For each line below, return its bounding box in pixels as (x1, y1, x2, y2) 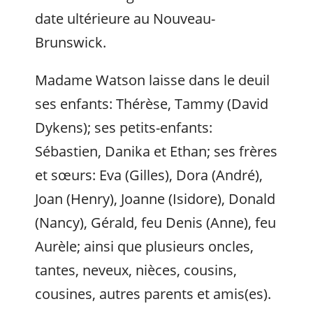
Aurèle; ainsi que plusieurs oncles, (35, 237, 254, 256)
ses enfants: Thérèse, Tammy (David (35, 94, 268, 113)
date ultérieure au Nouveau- (35, 9, 215, 28)
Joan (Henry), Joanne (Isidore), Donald (35, 189, 275, 208)
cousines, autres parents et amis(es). (35, 284, 271, 303)
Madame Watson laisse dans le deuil (35, 71, 270, 89)
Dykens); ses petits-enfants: (35, 118, 212, 137)
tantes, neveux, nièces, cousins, (35, 261, 237, 279)
